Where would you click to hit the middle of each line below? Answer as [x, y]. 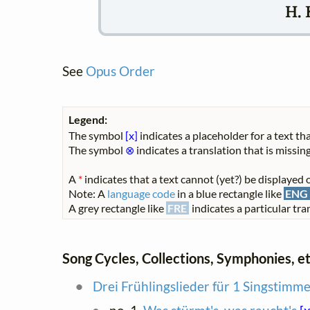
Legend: [88, 120]
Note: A [88, 194]
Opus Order [120, 71]
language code [141, 194]
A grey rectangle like [117, 208]
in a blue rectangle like [229, 194]
